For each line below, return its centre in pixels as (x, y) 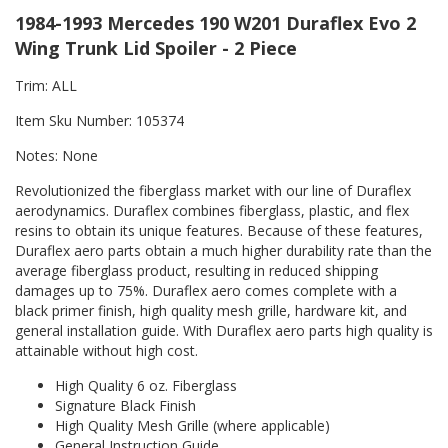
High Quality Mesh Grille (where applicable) (192, 426)
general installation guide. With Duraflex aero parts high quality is (224, 331)
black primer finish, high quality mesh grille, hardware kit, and (211, 311)
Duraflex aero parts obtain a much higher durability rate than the (223, 251)
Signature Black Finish (125, 406)
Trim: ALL (46, 86)
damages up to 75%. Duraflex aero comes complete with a (206, 291)
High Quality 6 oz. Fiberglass (146, 386)
